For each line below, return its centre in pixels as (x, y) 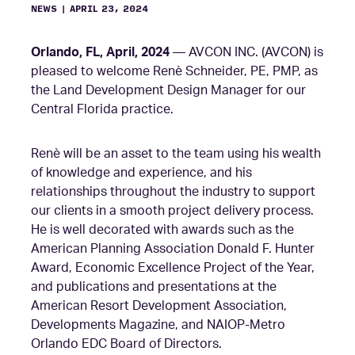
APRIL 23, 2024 (109, 10)
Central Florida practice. (102, 109)
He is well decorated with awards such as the (162, 230)
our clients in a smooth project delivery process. (172, 211)
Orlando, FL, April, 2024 (100, 52)
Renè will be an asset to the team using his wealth (176, 154)
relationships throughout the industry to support (173, 192)
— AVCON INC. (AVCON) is (246, 52)
